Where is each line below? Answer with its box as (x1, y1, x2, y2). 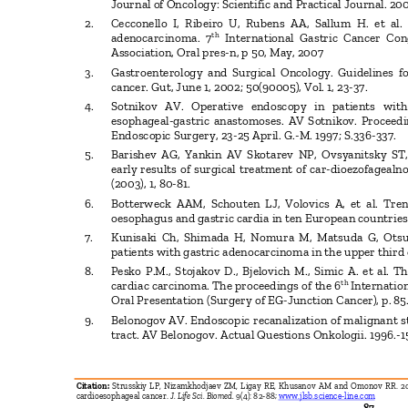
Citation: (76, 381, 113, 392)
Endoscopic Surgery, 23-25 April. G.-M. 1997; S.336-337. (110, 127, 402, 143)
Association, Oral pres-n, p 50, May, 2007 (110, 46, 330, 60)
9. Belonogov (85, 312, 166, 328)
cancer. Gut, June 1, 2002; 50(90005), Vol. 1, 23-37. (110, 79, 373, 95)
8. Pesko (85, 264, 142, 280)
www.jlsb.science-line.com (278, 391, 380, 402)
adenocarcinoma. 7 (110, 31, 212, 46)
